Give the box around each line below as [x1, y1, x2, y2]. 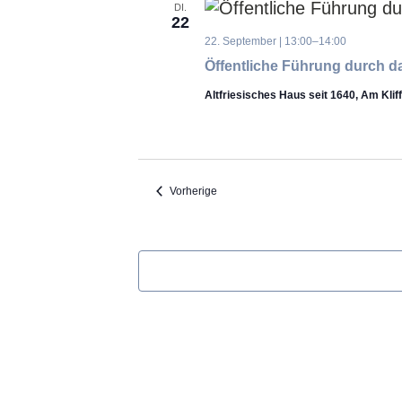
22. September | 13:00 [204, 35, 312, 48]
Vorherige [169, 185, 217, 197]
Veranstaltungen [215, 184, 296, 197]
